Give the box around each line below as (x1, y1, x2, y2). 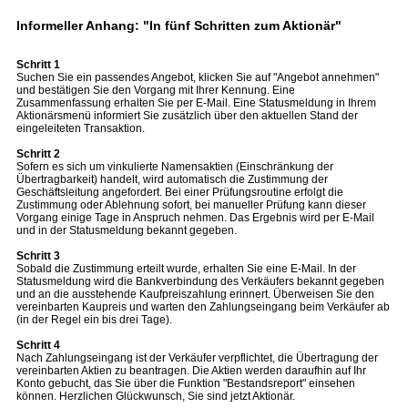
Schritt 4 (16, 339, 60, 352)
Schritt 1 (16, 58, 60, 71)
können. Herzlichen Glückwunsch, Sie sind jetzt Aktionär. (16, 390, 295, 403)
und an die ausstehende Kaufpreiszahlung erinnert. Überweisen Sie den (16, 288, 374, 301)
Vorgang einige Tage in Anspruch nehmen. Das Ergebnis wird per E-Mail (16, 211, 374, 224)
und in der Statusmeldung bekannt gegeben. (16, 224, 237, 237)
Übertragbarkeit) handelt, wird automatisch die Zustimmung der (16, 173, 328, 186)
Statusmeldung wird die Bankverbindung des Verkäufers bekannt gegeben (16, 275, 384, 288)
